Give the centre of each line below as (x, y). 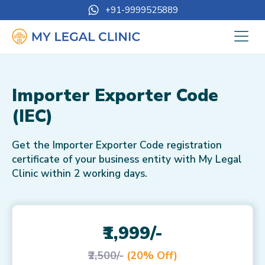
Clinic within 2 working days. (80, 174)
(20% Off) (152, 256)
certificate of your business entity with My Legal (127, 159)
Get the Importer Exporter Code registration (117, 145)
